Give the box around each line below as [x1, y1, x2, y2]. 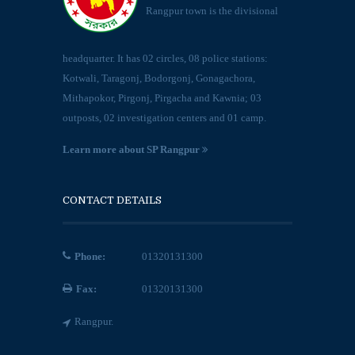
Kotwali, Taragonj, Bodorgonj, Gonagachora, [63, 71, 255, 84]
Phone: [74, 250, 105, 262]
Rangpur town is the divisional [146, 4, 278, 17]
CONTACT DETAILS [63, 193, 162, 206]
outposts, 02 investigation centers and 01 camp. [63, 111, 266, 124]
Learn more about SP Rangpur [63, 143, 202, 155]
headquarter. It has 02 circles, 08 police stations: [63, 52, 268, 64]
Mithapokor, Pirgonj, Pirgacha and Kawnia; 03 [63, 91, 261, 104]
